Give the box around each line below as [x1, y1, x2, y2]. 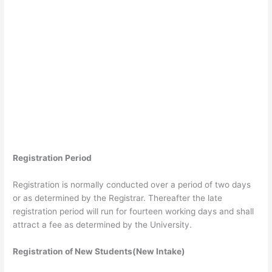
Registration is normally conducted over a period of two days [13, 179, 251, 189]
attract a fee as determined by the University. [13, 219, 192, 229]
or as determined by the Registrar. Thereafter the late [13, 192, 223, 203]
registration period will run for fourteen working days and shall [13, 206, 254, 216]
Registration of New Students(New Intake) [13, 246, 186, 256]
